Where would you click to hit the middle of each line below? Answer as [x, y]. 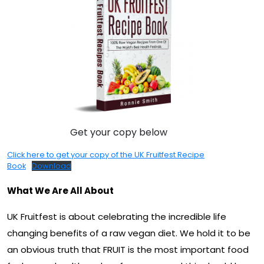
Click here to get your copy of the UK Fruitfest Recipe [106, 154]
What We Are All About [60, 190]
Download [51, 166]
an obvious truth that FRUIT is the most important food [128, 249]
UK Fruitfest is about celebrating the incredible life [117, 216]
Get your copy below [118, 132]
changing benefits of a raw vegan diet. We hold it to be [129, 233]
